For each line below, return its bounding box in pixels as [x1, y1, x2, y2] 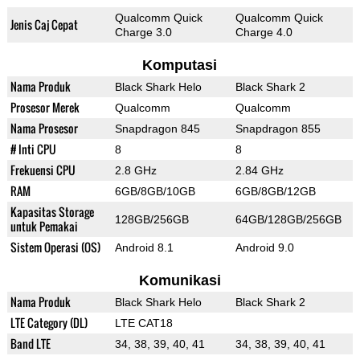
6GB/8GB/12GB [235, 185, 316, 198]
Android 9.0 [235, 241, 294, 255]
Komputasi [142, 57, 218, 74]
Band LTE [10, 335, 51, 353]
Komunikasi [138, 272, 221, 289]
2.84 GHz [235, 164, 284, 178]
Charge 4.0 [235, 26, 292, 39]
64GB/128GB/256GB [235, 213, 342, 227]
